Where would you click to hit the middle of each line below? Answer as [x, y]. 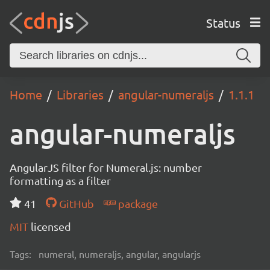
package [137, 203]
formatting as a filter [60, 181]
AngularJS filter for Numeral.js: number [106, 167]
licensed [51, 226]
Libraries [80, 94]
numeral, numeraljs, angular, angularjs [120, 254]
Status [223, 22]
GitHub [75, 203]
